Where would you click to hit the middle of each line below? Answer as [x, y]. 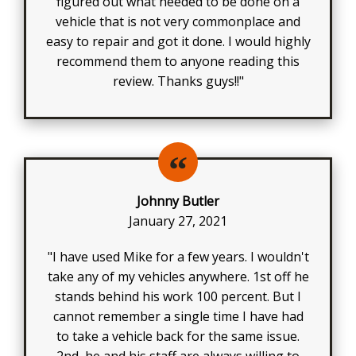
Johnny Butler [178, 201]
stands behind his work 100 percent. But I [178, 296]
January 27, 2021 [178, 221]
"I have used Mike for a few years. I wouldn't [178, 256]
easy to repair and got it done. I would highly [178, 41]
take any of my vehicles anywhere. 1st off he [178, 276]
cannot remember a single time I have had [178, 316]
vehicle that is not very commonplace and [178, 21]
